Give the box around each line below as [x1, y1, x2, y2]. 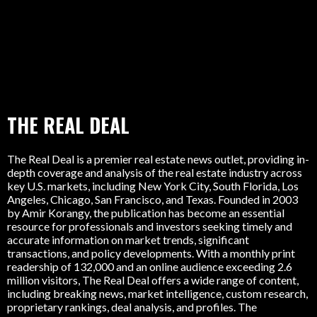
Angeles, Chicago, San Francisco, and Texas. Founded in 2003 [7, 192, 298, 207]
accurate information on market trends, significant [7, 233, 249, 247]
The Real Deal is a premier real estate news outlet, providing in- [7, 152, 309, 166]
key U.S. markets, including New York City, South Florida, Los [7, 179, 299, 193]
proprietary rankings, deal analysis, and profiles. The [7, 300, 257, 314]
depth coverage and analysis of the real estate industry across [7, 166, 302, 180]
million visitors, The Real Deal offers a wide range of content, [7, 273, 299, 287]
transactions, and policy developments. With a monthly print [7, 246, 295, 260]
